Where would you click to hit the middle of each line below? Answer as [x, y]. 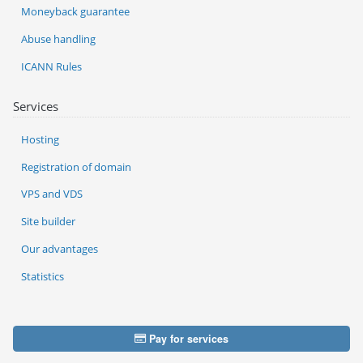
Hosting [40, 139]
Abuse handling [58, 39]
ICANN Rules [51, 66]
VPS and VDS [52, 194]
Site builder [48, 222]
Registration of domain [76, 167]
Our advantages [60, 248]
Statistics [43, 276]
